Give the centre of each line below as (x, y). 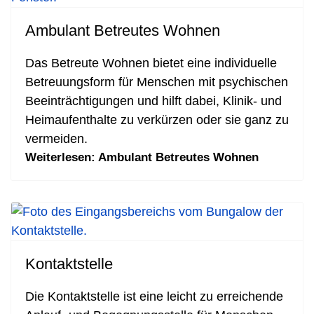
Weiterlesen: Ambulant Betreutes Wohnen (142, 157)
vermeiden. (56, 139)
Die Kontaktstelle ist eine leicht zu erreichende (154, 296)
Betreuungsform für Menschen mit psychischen (157, 82)
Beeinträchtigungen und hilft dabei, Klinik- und (153, 101)
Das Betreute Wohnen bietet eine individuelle (151, 63)
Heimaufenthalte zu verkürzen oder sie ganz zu (157, 120)
